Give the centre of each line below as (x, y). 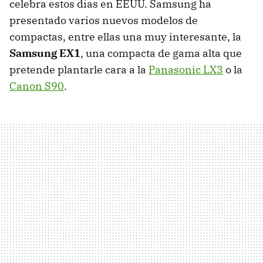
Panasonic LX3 (186, 70)
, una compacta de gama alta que (161, 53)
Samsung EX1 (45, 53)
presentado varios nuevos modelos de (104, 21)
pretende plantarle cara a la (79, 70)
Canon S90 (37, 86)
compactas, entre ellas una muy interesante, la (125, 37)
